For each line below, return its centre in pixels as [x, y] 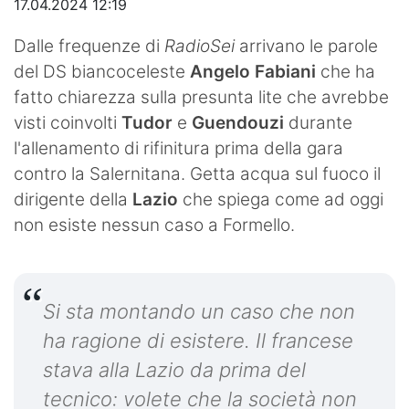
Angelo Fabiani [253, 72]
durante [320, 123]
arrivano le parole [306, 46]
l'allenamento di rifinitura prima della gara [178, 148]
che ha [348, 72]
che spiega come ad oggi [281, 199]
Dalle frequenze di [89, 46]
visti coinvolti [68, 123]
